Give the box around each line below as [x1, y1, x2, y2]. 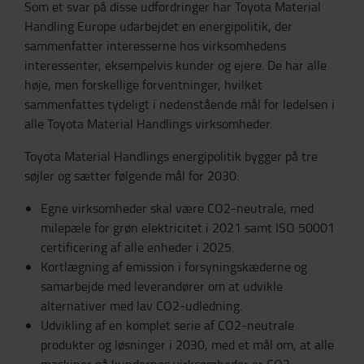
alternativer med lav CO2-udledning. [41, 297, 242, 314]
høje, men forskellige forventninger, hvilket [24, 76, 262, 93]
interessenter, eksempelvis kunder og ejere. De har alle [24, 56, 327, 74]
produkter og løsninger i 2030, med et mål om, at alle [41, 336, 334, 353]
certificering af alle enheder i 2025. [41, 238, 234, 256]
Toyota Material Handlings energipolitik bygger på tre [24, 147, 318, 165]
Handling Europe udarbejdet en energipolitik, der [24, 17, 292, 35]
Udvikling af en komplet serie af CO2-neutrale [41, 316, 294, 334]
